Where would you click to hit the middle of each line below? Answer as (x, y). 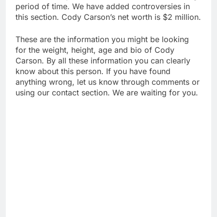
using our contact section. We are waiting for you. (107, 92)
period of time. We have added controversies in (103, 6)
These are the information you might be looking (102, 39)
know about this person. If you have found (93, 71)
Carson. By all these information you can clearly (103, 60)
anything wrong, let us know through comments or (108, 82)
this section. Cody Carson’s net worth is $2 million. (108, 17)
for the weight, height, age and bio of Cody (95, 50)
